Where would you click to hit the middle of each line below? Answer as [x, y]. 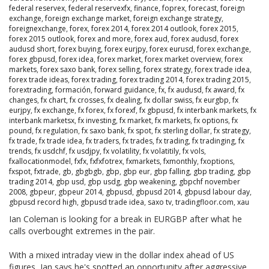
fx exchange [54, 110]
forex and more [104, 39]
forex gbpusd [32, 59]
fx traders [102, 141]
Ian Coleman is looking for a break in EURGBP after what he [125, 219]
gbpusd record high [43, 202]
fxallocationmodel [40, 162]
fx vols [193, 151]
